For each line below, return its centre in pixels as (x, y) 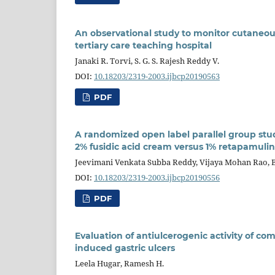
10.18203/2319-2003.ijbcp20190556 (157, 177)
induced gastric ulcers (125, 248)
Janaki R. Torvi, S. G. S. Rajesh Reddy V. (147, 60)
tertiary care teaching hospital (143, 45)
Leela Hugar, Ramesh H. (119, 263)
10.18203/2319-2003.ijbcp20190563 (157, 76)
